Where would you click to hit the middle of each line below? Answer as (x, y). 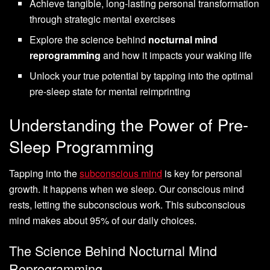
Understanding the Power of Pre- (129, 125)
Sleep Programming (81, 146)
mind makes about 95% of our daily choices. (103, 220)
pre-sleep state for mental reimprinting (110, 92)
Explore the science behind (89, 40)
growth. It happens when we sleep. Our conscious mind (127, 189)
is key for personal (202, 173)
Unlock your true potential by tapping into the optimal (142, 76)
